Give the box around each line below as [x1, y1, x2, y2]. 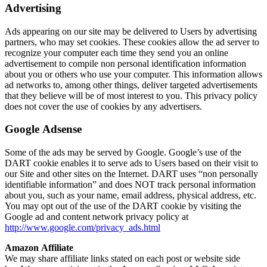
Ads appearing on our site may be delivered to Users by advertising [5, 26, 257, 36]
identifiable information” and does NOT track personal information [5, 179, 256, 190]
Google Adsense [5, 123, 82, 136]
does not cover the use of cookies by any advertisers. [5, 101, 202, 111]
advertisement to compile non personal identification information [5, 58, 246, 69]
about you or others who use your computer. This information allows [5, 69, 262, 79]
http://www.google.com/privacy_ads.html [5, 222, 160, 233]
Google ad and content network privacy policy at [5, 212, 188, 222]
